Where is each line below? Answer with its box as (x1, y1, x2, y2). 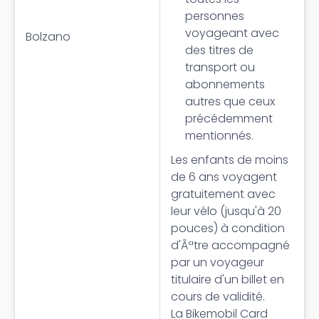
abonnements (185, 76, 265, 93)
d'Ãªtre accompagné (171, 237, 290, 253)
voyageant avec (185, 25, 279, 41)
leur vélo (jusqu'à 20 (171, 203, 281, 219)
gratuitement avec (171, 186, 276, 202)
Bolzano (26, 28, 70, 45)
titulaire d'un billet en (171, 271, 284, 288)
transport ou (185, 59, 255, 75)
